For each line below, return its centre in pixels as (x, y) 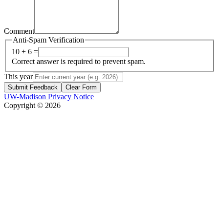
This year (18, 77)
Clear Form (81, 88)
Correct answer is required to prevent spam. (79, 62)
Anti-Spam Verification (48, 40)
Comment (19, 31)
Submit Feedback (33, 88)
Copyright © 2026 (32, 106)
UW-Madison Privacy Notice (49, 97)
